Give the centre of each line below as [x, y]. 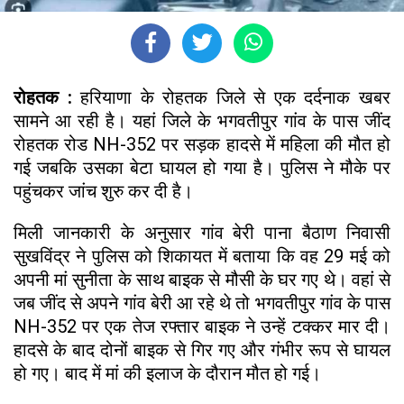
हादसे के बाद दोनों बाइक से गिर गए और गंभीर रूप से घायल [202, 349]
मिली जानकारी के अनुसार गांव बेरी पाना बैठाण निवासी [202, 232]
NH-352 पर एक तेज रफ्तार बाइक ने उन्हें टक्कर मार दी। [202, 326]
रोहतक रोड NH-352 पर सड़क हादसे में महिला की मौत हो [202, 144]
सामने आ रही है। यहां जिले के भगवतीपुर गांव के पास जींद [202, 120]
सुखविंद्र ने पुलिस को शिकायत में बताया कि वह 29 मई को [202, 256]
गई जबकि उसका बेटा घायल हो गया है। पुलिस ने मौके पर [202, 167]
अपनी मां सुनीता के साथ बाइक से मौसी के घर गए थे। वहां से [202, 279]
